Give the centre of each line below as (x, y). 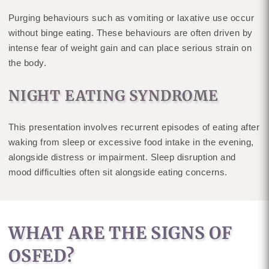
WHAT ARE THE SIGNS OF (120, 233)
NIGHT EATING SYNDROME (113, 95)
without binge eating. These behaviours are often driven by (130, 32)
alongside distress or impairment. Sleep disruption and (122, 157)
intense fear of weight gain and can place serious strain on (130, 47)
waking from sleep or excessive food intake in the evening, (131, 142)
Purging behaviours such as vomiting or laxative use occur (131, 17)
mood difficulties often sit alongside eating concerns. (118, 172)
